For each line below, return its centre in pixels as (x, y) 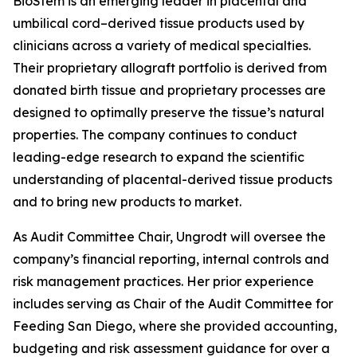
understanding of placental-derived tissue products (173, 179)
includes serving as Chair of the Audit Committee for (173, 304)
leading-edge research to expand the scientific (159, 157)
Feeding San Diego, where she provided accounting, (175, 326)
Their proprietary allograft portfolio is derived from (170, 68)
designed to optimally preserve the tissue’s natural (169, 112)
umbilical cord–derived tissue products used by (159, 23)
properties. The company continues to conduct (155, 135)
